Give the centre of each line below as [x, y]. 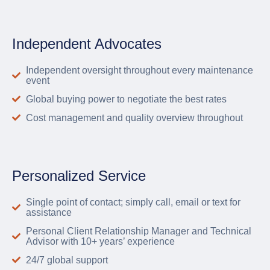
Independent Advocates [87, 43]
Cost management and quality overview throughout [134, 118]
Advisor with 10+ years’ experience [100, 241]
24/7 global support [67, 260]
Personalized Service [79, 175]
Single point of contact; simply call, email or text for [133, 202]
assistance [49, 212]
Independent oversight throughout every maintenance [139, 70]
